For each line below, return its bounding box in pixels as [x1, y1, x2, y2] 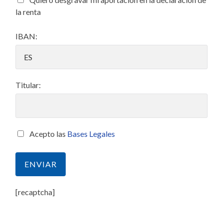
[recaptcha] [15, 187, 55, 197]
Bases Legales [67, 129, 115, 139]
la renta [15, 7, 41, 17]
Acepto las [29, 129, 68, 139]
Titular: [15, 80, 41, 90]
